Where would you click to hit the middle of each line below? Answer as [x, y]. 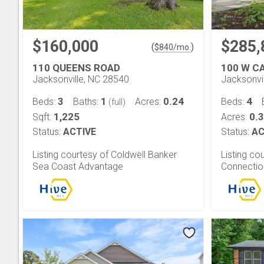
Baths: [87, 102]
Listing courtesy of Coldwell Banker [105, 155]
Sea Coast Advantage [78, 166]
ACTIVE [80, 132]
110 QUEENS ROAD [76, 68]
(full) [116, 102]
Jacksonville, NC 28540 [81, 79]
